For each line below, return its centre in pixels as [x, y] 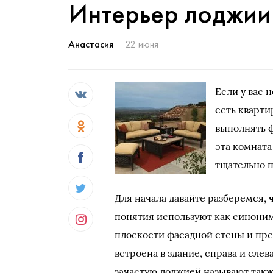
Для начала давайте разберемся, [192, 198]
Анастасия [91, 44]
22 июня [142, 44]
